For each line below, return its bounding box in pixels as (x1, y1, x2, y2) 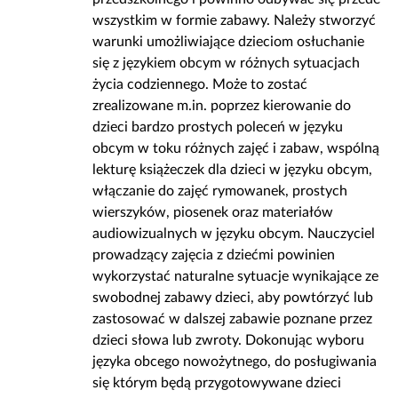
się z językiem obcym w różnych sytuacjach (92, 56, 360, 70)
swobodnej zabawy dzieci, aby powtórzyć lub (92, 291, 373, 305)
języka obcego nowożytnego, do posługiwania (92, 354, 377, 369)
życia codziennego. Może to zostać (92, 77, 307, 92)
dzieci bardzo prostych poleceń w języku (92, 120, 343, 134)
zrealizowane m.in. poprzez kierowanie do (92, 99, 351, 113)
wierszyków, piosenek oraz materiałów (92, 205, 333, 219)
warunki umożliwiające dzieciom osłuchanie (92, 35, 364, 49)
